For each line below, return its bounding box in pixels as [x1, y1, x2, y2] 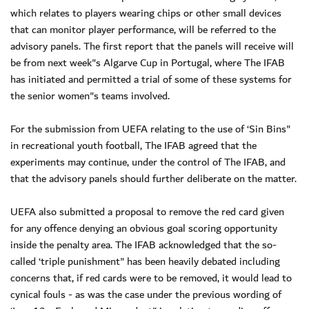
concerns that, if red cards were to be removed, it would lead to [10, 268, 292, 287]
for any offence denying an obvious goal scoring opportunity [10, 219, 277, 237]
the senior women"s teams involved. [10, 86, 170, 105]
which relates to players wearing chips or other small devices [10, 3, 281, 22]
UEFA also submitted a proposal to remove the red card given [10, 202, 284, 221]
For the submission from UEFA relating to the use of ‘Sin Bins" [10, 119, 290, 138]
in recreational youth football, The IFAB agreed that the [10, 136, 257, 154]
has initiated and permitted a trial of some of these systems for [10, 70, 292, 88]
